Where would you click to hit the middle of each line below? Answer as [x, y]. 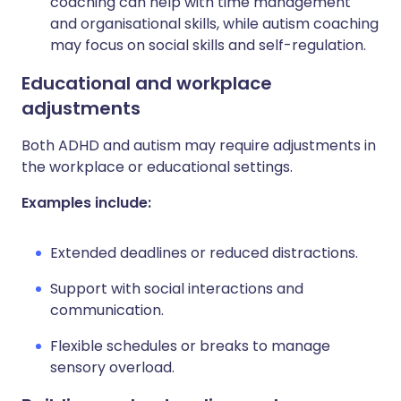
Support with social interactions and [177, 289]
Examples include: [86, 203]
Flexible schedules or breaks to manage [190, 346]
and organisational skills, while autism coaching [214, 24]
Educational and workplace [147, 83]
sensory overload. [112, 367]
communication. [107, 310]
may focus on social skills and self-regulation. [208, 45]
